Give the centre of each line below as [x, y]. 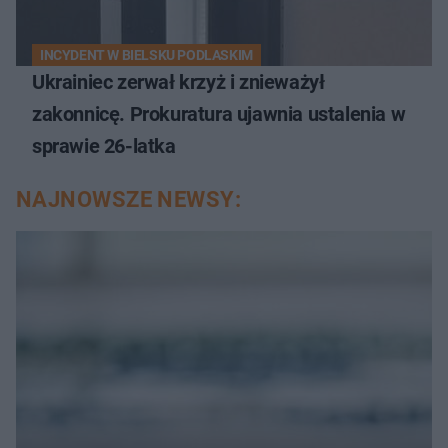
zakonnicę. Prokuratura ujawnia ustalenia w [219, 114]
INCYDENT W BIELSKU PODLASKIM [146, 55]
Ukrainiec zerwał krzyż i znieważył [178, 82]
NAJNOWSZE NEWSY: [129, 200]
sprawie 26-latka [104, 146]
